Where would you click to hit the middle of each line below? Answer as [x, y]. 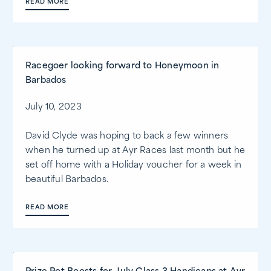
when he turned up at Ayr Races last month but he [135, 151]
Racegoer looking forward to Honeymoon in [122, 67]
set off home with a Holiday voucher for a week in [134, 166]
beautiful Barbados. [67, 180]
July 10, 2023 [54, 108]
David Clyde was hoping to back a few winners [127, 137]
